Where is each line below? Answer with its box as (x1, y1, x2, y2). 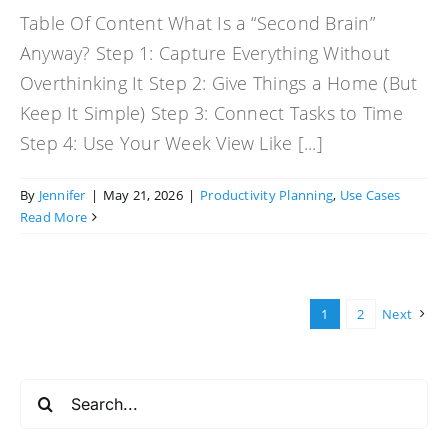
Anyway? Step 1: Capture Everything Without (20, 40, 391, 65)
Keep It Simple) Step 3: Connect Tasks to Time (20, 100, 403, 125)
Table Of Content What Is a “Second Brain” (20, 10, 375, 35)
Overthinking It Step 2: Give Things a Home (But (20, 70, 418, 95)
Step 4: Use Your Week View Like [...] (20, 130, 323, 155)
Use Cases (339, 185, 401, 204)
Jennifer (38, 185, 86, 204)
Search (19, 379, 73, 402)
